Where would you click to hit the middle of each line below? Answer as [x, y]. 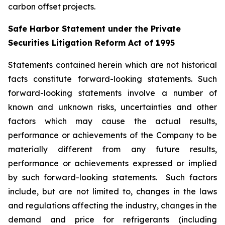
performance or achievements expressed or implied [113, 163]
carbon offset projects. [52, 7]
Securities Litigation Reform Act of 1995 [91, 43]
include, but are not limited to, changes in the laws [113, 191]
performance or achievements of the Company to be [113, 135]
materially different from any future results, [113, 149]
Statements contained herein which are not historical [113, 65]
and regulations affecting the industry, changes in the [113, 205]
